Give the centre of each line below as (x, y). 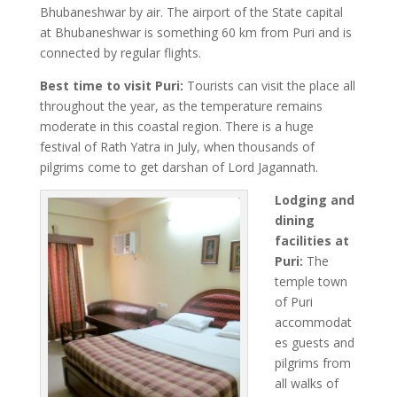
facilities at (311, 241)
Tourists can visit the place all (271, 86)
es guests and (314, 343)
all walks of (306, 383)
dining (294, 220)
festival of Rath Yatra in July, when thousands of (177, 147)
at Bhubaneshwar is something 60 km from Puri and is (195, 32)
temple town (311, 281)
